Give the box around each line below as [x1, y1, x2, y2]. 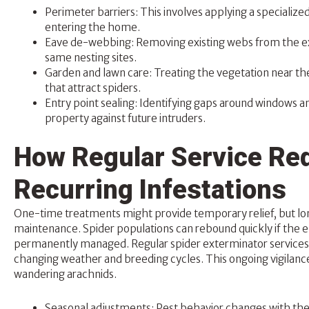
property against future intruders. [45, 111, 206, 125]
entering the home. [45, 20, 140, 34]
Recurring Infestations [14, 175, 286, 206]
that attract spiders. [45, 81, 141, 94]
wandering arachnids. [14, 268, 117, 281]
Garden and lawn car [45, 66, 143, 79]
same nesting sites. [45, 50, 137, 64]
